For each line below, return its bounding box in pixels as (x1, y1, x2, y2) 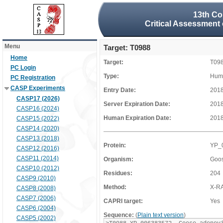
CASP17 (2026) (16, 95, 60, 102)
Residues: (104, 170, 132, 177)
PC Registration (10, 74, 55, 81)
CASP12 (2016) (16, 145, 59, 152)
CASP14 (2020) (16, 125, 59, 132)
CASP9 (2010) (16, 175, 56, 182)
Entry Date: (104, 87, 136, 94)
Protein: (104, 142, 126, 149)
